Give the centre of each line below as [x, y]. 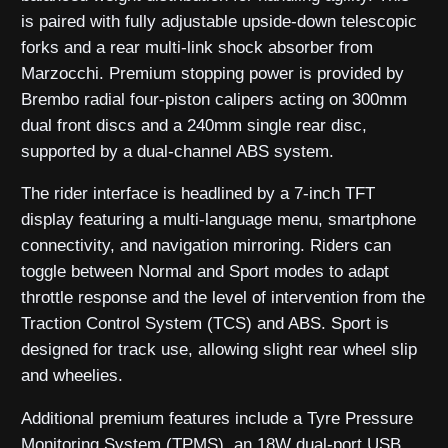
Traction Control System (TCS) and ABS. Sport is [205, 324]
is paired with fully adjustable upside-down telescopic [219, 21]
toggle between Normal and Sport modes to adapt [205, 272]
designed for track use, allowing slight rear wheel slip [219, 350]
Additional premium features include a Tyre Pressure [217, 419]
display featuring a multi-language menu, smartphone [219, 220]
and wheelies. [72, 376]
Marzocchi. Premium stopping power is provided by [213, 73]
